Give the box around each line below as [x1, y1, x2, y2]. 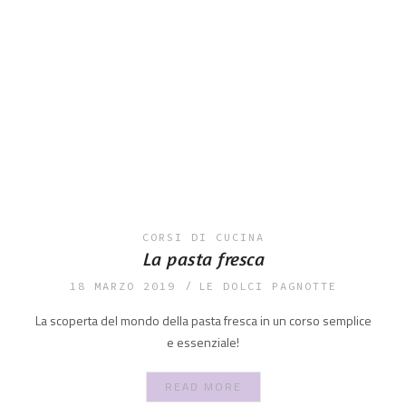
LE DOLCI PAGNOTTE [198, 279, 337, 293]
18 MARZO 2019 [69, 279, 176, 293]
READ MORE [164, 378, 242, 395]
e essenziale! [167, 333, 239, 352]
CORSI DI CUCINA [141, 230, 265, 244]
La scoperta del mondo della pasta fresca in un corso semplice [34, 311, 372, 330]
